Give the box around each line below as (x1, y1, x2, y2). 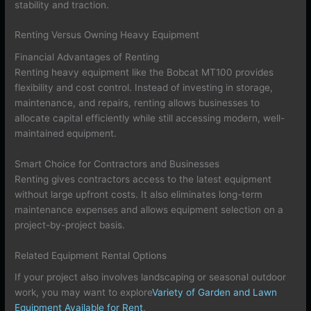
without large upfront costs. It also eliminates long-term (15, 188, 263, 200)
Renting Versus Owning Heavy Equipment (15, 29, 200, 41)
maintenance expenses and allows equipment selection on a (15, 203, 284, 215)
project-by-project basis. (15, 219, 126, 230)
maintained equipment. (15, 127, 117, 139)
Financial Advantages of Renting (15, 51, 160, 62)
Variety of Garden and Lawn (152, 287, 278, 299)
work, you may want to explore (15, 287, 153, 299)
